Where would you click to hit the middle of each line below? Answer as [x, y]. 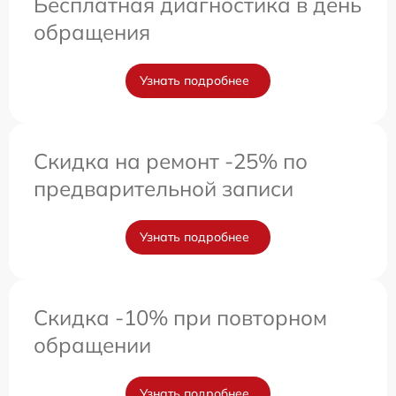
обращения [92, 31]
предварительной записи [164, 188]
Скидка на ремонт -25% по [171, 160]
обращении [92, 344]
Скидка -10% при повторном [180, 317]
